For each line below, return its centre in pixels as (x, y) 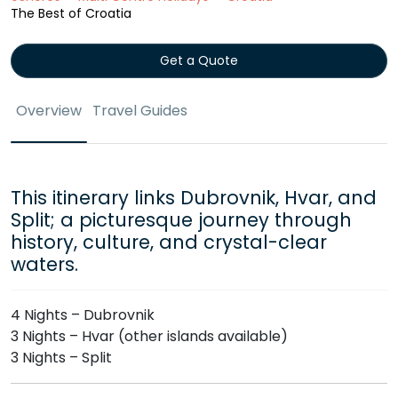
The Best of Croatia (71, 13)
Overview (49, 110)
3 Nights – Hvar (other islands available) (149, 336)
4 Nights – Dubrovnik (83, 314)
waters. (44, 264)
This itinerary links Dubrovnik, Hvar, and (194, 197)
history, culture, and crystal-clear (169, 242)
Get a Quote (199, 60)
